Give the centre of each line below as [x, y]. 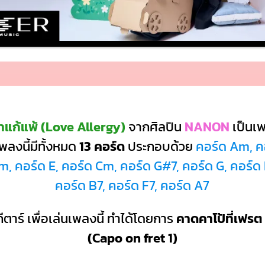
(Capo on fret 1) [132, 238]
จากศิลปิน [155, 127]
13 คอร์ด [102, 147]
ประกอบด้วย [160, 147]
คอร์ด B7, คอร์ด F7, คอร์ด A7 [132, 186]
